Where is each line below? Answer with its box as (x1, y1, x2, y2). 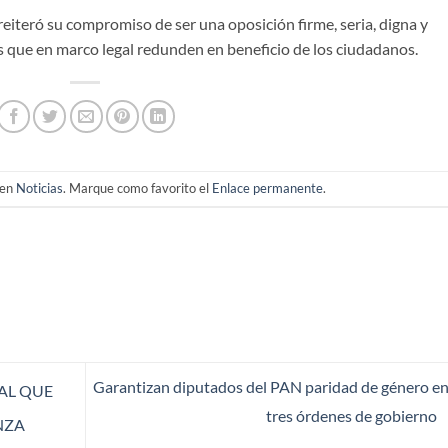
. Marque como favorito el (63, 179, 213, 196)
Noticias (16, 179, 64, 196)
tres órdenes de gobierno (265, 405, 440, 425)
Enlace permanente (212, 179, 324, 196)
